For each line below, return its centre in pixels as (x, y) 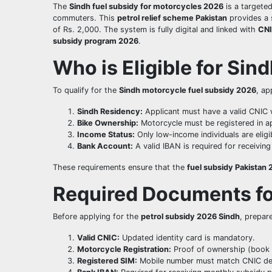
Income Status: (106, 135)
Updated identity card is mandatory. (187, 238)
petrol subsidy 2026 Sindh (190, 217)
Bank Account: (105, 146)
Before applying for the (97, 217)
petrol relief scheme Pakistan (172, 18)
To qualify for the (86, 90)
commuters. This (85, 18)
